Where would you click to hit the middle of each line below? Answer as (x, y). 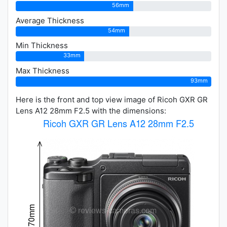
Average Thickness (50, 20)
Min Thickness (42, 46)
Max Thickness (43, 70)
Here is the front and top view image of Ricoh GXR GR (112, 99)
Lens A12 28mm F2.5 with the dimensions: (91, 110)
